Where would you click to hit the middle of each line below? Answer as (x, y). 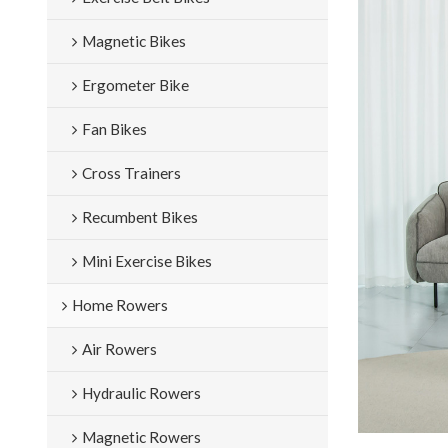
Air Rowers (119, 348)
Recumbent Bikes (139, 216)
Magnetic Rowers (141, 436)
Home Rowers (119, 304)
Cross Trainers (131, 172)
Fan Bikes (114, 128)
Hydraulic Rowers (141, 392)
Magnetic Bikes (133, 40)
